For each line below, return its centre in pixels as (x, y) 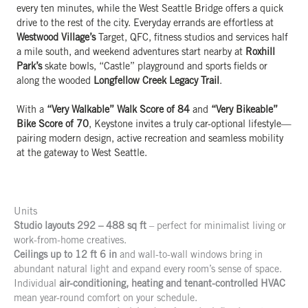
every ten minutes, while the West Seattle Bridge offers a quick (150, 9)
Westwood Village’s (56, 38)
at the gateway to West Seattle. (82, 154)
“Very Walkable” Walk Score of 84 (118, 110)
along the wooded (55, 81)
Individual (36, 284)
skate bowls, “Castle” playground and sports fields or (155, 67)
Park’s (29, 67)
